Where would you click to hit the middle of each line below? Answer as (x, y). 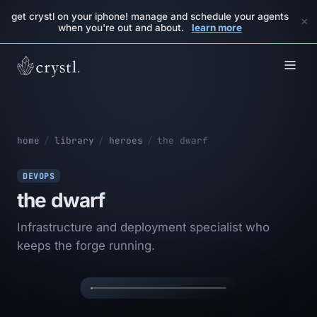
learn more (217, 28)
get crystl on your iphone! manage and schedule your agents (150, 17)
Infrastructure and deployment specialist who (143, 227)
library (74, 141)
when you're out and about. (121, 28)
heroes (126, 141)
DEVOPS (39, 176)
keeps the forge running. (86, 246)
